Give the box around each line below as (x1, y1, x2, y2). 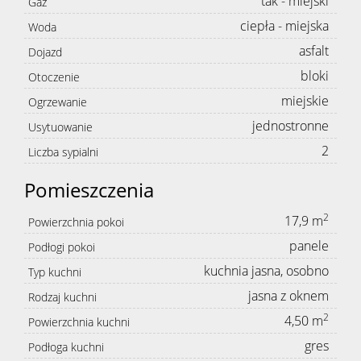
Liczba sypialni (28, 144, 98, 160)
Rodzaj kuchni (28, 289, 97, 305)
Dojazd (28, 44, 62, 60)
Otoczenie (28, 69, 80, 85)
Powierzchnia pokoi (28, 214, 124, 230)
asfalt (299, 42, 329, 60)
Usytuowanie (28, 119, 93, 135)
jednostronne (252, 117, 329, 135)
